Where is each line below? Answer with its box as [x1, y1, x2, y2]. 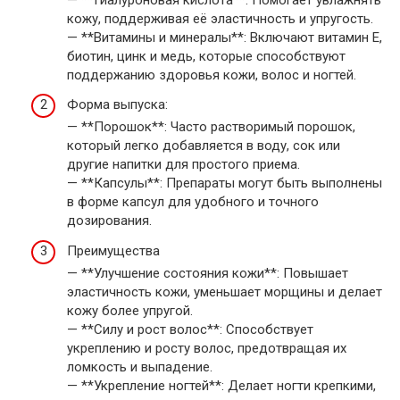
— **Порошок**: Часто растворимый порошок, [67, 119, 355, 136]
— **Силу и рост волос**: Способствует [67, 321, 313, 337]
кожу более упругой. [67, 302, 193, 319]
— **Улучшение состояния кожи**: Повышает [67, 264, 348, 281]
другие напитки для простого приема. [67, 156, 300, 173]
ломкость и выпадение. [67, 358, 212, 375]
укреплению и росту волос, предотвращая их [67, 339, 346, 356]
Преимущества [67, 242, 160, 259]
